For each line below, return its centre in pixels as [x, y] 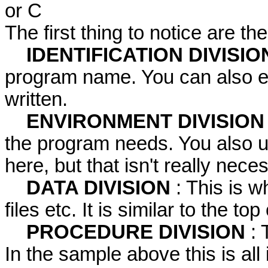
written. [36, 100]
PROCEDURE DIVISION [138, 232]
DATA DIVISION [101, 188]
